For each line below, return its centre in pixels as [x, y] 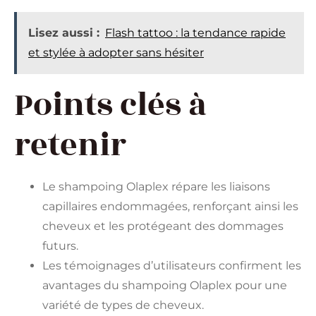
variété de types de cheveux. [123, 305]
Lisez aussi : [64, 32]
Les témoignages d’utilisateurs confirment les [172, 265]
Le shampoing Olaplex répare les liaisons [156, 186]
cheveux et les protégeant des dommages [163, 226]
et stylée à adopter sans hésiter [116, 52]
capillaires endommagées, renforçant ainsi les [170, 206]
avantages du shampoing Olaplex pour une [165, 285]
